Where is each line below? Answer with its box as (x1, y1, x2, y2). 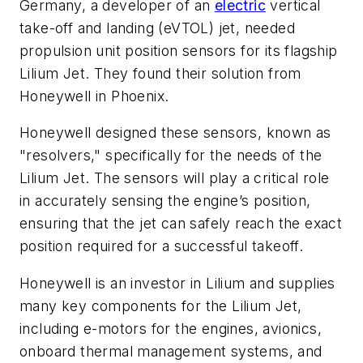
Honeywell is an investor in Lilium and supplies (19, 274, 335, 292)
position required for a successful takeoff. (19, 237, 308, 255)
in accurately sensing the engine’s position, (19, 192, 311, 210)
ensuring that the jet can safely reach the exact (19, 215, 343, 233)
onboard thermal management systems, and (19, 342, 322, 360)
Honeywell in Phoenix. (19, 87, 173, 105)
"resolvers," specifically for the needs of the (19, 147, 322, 164)
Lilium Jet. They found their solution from (19, 64, 301, 82)
